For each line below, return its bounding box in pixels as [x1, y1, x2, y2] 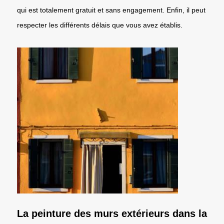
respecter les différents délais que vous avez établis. [17, 20, 182, 29]
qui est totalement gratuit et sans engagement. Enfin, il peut [17, 5, 205, 14]
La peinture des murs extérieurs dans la [17, 207, 207, 219]
